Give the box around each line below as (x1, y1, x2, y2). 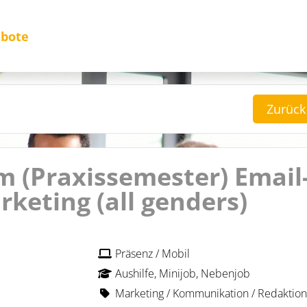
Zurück (267, 101, 306, 117)
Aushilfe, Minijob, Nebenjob (114, 266, 250, 281)
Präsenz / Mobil (114, 246, 190, 261)
